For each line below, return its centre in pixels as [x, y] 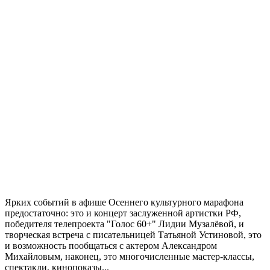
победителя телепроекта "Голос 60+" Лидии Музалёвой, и [124, 224]
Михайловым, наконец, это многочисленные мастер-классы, [130, 256]
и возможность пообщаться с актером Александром [111, 245]
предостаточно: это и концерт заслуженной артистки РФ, [123, 213]
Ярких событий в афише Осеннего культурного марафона [124, 202]
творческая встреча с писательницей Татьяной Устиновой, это [133, 234]
